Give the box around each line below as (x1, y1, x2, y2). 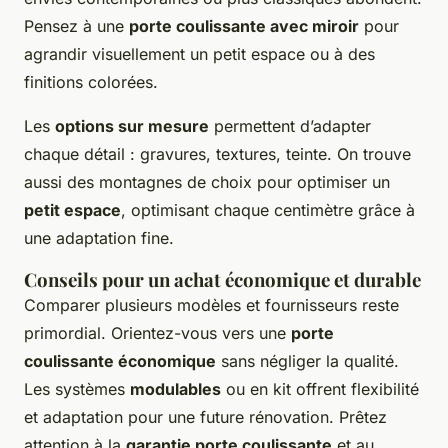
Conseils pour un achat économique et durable (24, 266, 421, 292)
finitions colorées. (24, 71, 158, 92)
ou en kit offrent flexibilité (221, 378, 419, 399)
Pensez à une (24, 15, 129, 36)
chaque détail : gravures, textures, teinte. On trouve (24, 143, 411, 164)
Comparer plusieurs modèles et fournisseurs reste (24, 294, 399, 315)
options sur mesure (55, 115, 209, 136)
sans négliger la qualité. (216, 350, 399, 371)
